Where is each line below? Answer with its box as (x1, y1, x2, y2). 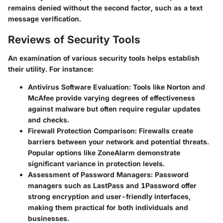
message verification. (8, 14, 81, 23)
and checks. (28, 115, 69, 124)
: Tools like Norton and (129, 83, 205, 92)
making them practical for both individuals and (28, 203, 188, 212)
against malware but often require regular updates (28, 105, 201, 113)
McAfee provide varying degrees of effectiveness (28, 94, 195, 103)
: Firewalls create (135, 126, 193, 135)
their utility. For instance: (8, 65, 94, 74)
